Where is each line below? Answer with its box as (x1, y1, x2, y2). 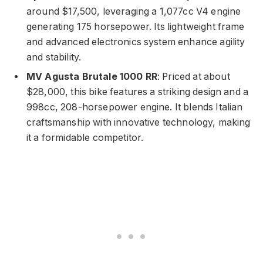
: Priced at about (157, 71, 230, 83)
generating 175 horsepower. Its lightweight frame (26, 21, 245, 33)
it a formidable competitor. (26, 132, 144, 144)
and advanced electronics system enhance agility (26, 36, 245, 48)
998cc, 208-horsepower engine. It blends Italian (26, 102, 243, 113)
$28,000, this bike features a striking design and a (26, 86, 249, 98)
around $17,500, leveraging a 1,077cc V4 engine (26, 6, 241, 18)
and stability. (26, 52, 82, 63)
